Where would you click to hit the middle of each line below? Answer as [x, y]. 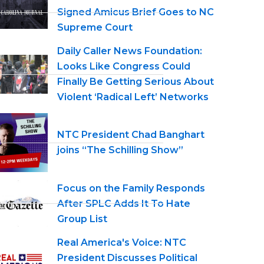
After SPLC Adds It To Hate [124, 203]
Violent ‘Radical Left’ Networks [133, 97]
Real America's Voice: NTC [122, 243]
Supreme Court [95, 27]
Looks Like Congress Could [124, 66]
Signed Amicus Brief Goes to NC [136, 12]
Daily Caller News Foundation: [130, 51]
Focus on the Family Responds [131, 188]
